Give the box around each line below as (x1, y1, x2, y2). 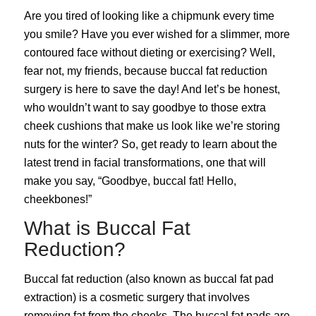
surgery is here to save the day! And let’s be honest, (23, 83, 280, 95)
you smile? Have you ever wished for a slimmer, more (23, 28, 290, 40)
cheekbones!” (23, 193, 92, 205)
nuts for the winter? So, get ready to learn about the (23, 138, 277, 150)
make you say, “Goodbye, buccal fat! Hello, (23, 174, 236, 187)
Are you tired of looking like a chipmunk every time (23, 9, 274, 22)
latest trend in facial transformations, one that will (23, 156, 266, 169)
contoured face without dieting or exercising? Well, (23, 46, 275, 59)
